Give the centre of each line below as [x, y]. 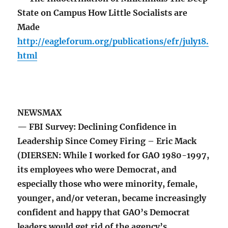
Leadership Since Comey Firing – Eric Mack [107, 141]
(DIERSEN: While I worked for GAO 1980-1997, [113, 155]
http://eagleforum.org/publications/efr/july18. [113, 41]
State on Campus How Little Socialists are [103, 13]
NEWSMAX [40, 113]
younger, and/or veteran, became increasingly [112, 198]
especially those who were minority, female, [108, 184]
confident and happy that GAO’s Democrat [104, 212]
